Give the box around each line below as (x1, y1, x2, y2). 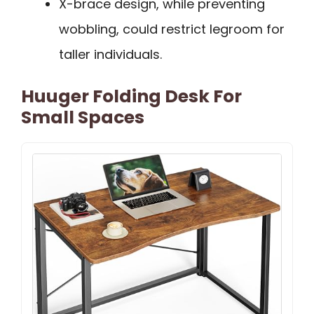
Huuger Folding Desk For (21, 84, 242, 109)
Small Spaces (21, 105, 144, 130)
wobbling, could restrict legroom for (59, 20, 285, 39)
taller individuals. (59, 46, 162, 64)
